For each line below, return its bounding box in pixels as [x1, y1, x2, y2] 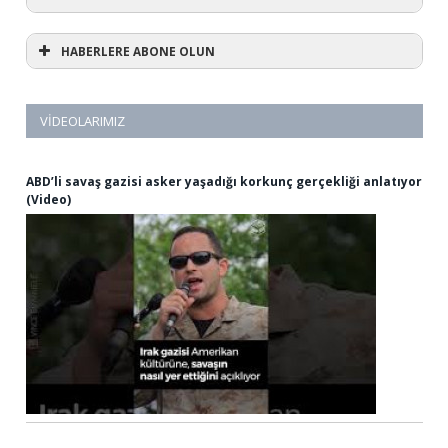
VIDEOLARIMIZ [40, 111, 125, 130]
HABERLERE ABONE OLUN [61, 42, 215, 59]
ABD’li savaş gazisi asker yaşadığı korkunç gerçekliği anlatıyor [26, 172, 422, 190]
